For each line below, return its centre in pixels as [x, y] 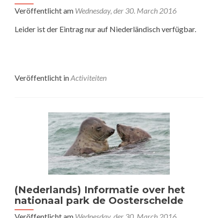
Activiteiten [89, 77]
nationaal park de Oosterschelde [99, 201]
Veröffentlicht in [43, 77]
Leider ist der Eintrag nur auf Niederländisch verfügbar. [105, 29]
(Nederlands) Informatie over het [100, 190]
